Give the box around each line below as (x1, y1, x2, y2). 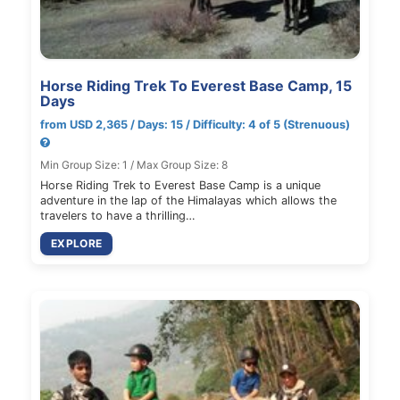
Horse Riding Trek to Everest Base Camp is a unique (40, 179, 321, 192)
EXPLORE (51, 237, 103, 250)
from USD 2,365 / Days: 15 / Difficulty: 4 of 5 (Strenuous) (40, 118, 350, 131)
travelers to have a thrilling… (40, 209, 195, 222)
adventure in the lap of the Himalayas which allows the (40, 194, 337, 207)
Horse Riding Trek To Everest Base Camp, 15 (40, 77, 352, 95)
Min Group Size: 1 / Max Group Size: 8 (40, 158, 228, 171)
